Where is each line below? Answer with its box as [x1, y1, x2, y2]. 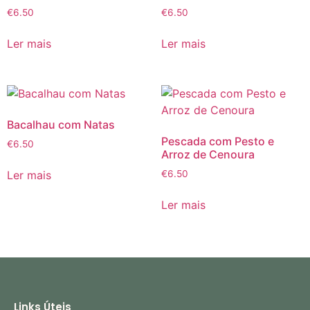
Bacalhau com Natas [7, 118, 115, 132]
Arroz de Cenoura [161, 147, 255, 162]
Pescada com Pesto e [161, 134, 274, 149]
